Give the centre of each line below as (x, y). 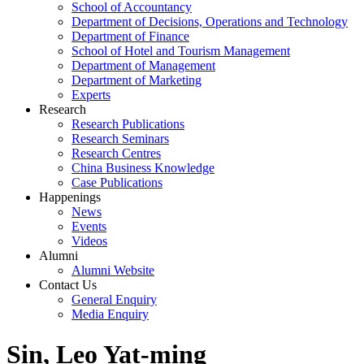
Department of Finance (130, 37)
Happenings (70, 197)
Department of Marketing (136, 80)
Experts (91, 95)
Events (89, 227)
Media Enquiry (110, 314)
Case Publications (117, 183)
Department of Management (143, 66)
